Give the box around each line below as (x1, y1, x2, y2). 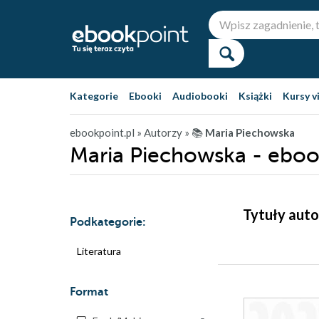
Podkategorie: (70, 216, 146, 229)
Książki (239, 90, 272, 102)
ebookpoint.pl (70, 126, 135, 139)
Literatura (77, 245, 121, 257)
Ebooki (129, 90, 162, 102)
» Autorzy (137, 126, 182, 139)
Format (70, 286, 108, 298)
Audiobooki (172, 90, 228, 102)
